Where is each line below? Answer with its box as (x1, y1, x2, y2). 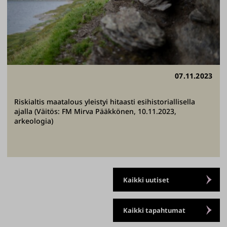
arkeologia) (14, 116, 53, 126)
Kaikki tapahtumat (123, 205, 185, 215)
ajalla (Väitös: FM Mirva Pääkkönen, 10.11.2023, (14, 106, 176, 116)
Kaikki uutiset (123, 175, 169, 184)
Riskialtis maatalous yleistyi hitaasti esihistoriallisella (14, 96, 195, 106)
